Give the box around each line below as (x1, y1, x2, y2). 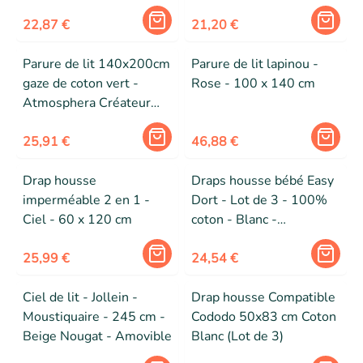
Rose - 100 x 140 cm (191, 75, 315, 92)
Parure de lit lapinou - (191, 55, 318, 73)
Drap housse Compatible (191, 288, 335, 306)
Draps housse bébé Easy (191, 172, 334, 190)
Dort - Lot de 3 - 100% (191, 191, 327, 209)
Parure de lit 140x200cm (23, 55, 170, 73)
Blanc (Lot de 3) (191, 327, 284, 345)
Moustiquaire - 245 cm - (23, 308, 165, 326)
